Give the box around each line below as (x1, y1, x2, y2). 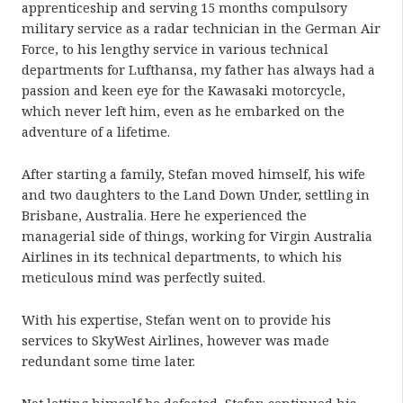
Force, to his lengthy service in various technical (22, 40, 328, 58)
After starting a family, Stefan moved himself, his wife (22, 165, 365, 183)
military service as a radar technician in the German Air (22, 19, 381, 37)
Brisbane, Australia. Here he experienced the (22, 206, 307, 224)
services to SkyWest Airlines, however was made (22, 331, 329, 349)
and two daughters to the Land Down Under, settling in (22, 185, 370, 203)
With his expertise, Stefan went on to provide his (22, 310, 331, 328)
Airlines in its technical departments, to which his (22, 247, 342, 265)
